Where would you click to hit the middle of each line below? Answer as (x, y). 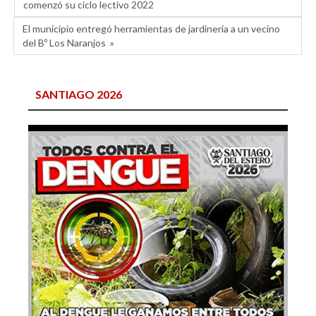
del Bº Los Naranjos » (68, 43)
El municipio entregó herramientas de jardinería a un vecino (151, 29)
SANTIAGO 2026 (79, 95)
